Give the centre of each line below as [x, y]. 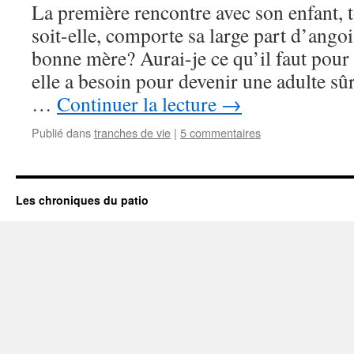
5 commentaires [220, 132]
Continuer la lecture [139, 104]
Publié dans [61, 132]
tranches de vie [132, 132]
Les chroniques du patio [82, 200]
